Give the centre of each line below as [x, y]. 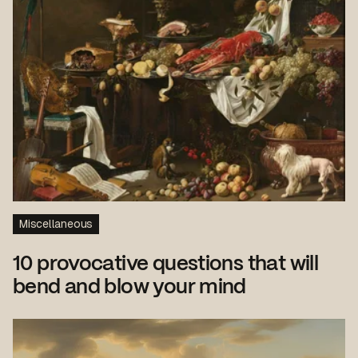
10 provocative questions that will [166, 264]
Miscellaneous [56, 223]
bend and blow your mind [129, 287]
